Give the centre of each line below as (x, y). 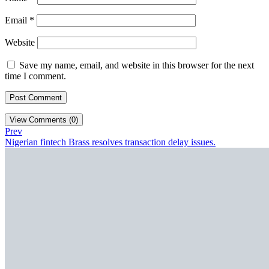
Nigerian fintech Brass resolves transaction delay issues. (110, 142)
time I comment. (35, 76)
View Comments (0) (44, 120)
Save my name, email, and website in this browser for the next (137, 65)
